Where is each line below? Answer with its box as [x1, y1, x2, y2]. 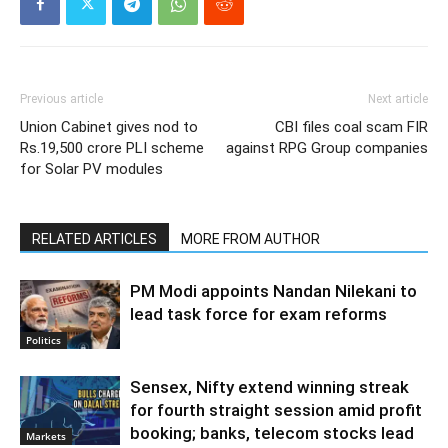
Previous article [20, 91, 103, 106]
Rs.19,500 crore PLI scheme [20, 138, 204, 157]
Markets [26, 428, 66, 443]
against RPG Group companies [226, 138, 428, 157]
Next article [368, 91, 428, 106]
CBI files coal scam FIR [275, 117, 428, 136]
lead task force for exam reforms [130, 303, 387, 324]
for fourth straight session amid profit [130, 399, 422, 420]
